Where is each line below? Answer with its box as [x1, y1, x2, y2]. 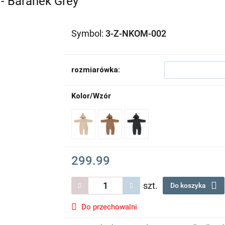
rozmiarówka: [71, 65, 120, 74]
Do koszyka [170, 181, 207, 189]
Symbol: [71, 28, 105, 39]
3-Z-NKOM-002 [105, 28, 166, 39]
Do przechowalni [81, 202, 137, 211]
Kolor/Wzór [71, 91, 111, 100]
